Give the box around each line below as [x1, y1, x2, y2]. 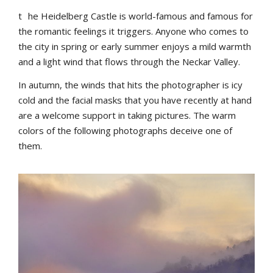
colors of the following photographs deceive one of [18, 124, 232, 136]
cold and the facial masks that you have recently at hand [18, 94, 252, 106]
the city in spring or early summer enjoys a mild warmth [18, 40, 251, 52]
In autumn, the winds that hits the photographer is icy [18, 79, 243, 91]
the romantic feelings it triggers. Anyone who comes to [18, 25, 249, 37]
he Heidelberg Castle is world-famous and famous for [28, 10, 253, 22]
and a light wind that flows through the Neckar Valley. [18, 55, 240, 68]
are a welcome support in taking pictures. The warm [18, 109, 236, 121]
